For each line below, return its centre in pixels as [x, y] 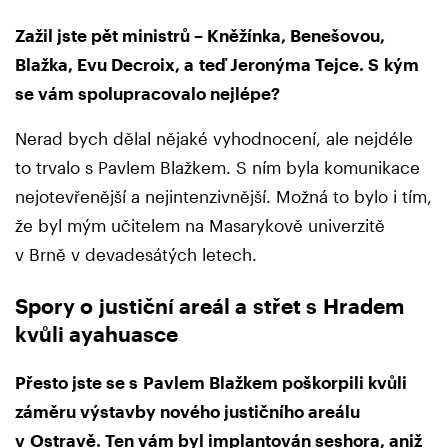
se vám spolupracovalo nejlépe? [147, 93]
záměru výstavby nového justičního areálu [187, 411]
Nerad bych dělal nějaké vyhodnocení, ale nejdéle [214, 138]
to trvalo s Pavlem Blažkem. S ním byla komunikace [217, 167]
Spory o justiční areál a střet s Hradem [209, 305]
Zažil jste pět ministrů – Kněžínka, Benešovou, [200, 35]
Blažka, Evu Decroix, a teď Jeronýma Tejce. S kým [217, 64]
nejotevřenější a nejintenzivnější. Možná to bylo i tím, [223, 196]
